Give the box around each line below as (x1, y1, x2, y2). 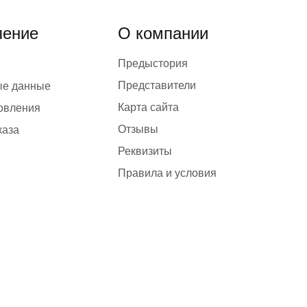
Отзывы (118, 123, 158, 136)
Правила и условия (118, 167, 217, 180)
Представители (118, 79, 196, 92)
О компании (118, 24, 208, 43)
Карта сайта (118, 101, 179, 114)
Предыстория (118, 58, 188, 70)
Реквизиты (118, 145, 172, 158)
